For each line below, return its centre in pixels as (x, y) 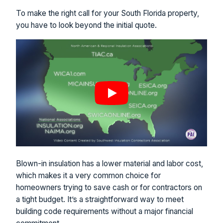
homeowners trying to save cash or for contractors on (109, 187)
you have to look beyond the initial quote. (86, 25)
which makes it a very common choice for (88, 175)
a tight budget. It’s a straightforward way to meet (100, 199)
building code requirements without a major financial (105, 211)
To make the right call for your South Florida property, (108, 13)
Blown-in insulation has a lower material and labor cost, (110, 163)
